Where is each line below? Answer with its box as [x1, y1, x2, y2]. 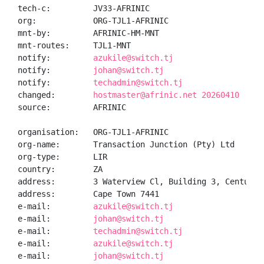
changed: [18, 90, 93, 100]
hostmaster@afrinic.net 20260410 [93, 90, 239, 100]
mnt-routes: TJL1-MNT [18, 41, 131, 50]
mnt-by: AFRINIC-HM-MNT [18, 28, 159, 38]
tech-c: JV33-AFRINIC [18, 4, 150, 13]
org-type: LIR [18, 152, 107, 161]
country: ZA [18, 164, 103, 174]
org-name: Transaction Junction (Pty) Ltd [18, 140, 235, 149]
